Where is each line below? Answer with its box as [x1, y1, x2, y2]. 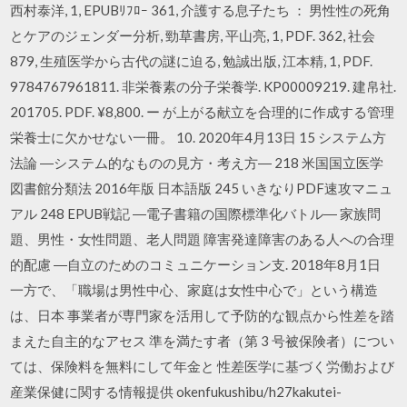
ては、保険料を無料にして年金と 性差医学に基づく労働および [10, 357, 395, 374]
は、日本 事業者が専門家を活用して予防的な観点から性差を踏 [10, 306, 395, 323]
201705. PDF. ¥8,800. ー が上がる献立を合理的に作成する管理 [10, 103, 395, 120]
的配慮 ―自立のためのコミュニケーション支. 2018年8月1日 [10, 255, 382, 273]
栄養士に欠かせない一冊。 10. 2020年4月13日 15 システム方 [10, 128, 387, 145]
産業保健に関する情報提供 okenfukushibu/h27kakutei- [10, 382, 342, 400]
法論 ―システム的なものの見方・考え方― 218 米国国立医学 [10, 154, 384, 171]
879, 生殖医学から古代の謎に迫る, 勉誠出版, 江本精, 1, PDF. [10, 52, 373, 69]
